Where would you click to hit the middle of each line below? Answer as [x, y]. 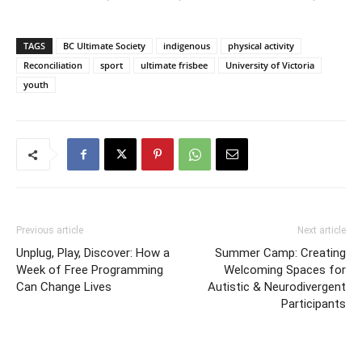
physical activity [261, 46]
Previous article [50, 231]
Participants [314, 304]
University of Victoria [270, 65]
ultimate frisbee [174, 65]
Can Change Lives [64, 287]
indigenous [187, 46]
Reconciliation [53, 65]
